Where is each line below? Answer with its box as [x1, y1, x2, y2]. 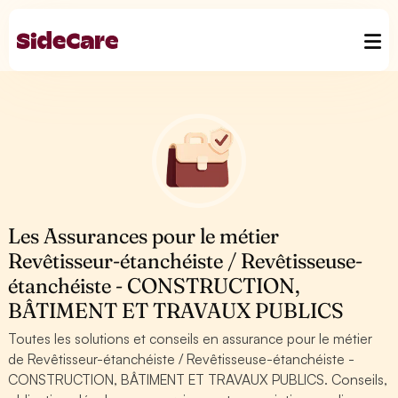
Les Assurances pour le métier [8, 223, 280, 249]
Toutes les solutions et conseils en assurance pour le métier [8, 330, 373, 347]
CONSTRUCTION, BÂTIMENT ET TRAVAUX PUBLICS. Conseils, [8, 370, 388, 388]
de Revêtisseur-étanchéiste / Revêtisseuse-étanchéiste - [8, 350, 355, 368]
